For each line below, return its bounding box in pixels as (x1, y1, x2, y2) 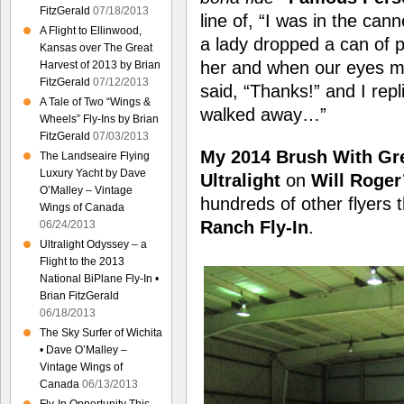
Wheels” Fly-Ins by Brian (40, 113, 159, 125)
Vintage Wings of (40, 361, 123, 373)
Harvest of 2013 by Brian (40, 59, 161, 71)
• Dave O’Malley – (40, 344, 127, 356)
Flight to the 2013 (40, 255, 124, 268)
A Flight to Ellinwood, (40, 24, 142, 37)
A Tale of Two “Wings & (40, 96, 151, 108)
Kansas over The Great (40, 41, 152, 54)
